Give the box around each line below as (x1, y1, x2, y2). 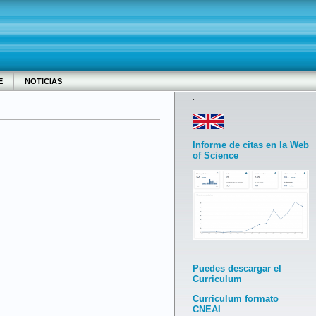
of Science (193, 150, 238, 161)
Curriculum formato (193, 293, 279, 305)
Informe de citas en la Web (193, 140, 309, 150)
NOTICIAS (25, 77, 62, 85)
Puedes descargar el (193, 263, 281, 274)
